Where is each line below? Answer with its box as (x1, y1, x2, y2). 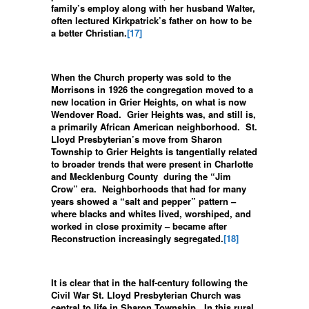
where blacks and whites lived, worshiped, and (51, 206, 251, 220)
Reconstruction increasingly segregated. (51, 231, 223, 245)
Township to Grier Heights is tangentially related (51, 144, 257, 158)
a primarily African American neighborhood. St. (51, 119, 257, 133)
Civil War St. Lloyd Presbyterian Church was (51, 288, 241, 301)
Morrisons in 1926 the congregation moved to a (51, 82, 253, 96)
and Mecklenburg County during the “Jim (51, 169, 231, 183)
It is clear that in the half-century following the (51, 275, 248, 289)
